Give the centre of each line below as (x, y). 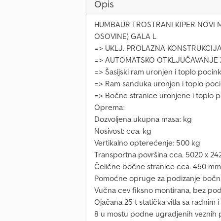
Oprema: (110, 107)
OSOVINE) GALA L (125, 36)
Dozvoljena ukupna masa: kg (143, 119)
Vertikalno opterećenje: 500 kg (147, 143)
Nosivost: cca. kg (123, 131)
